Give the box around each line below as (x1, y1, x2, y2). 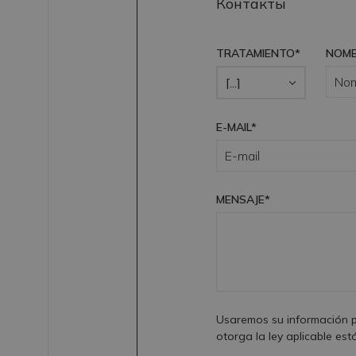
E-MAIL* (216, 120, 257, 134)
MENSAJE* (216, 192, 270, 207)
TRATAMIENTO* (216, 46, 300, 60)
